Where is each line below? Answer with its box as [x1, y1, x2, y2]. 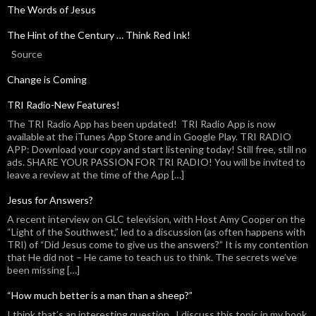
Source [7, 48, 42, 61]
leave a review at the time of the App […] [7, 169, 184, 181]
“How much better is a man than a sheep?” [7, 289, 193, 302]
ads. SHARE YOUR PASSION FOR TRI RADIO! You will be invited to [7, 156, 305, 169]
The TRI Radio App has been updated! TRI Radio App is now [7, 118, 276, 130]
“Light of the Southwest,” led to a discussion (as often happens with [7, 226, 305, 238]
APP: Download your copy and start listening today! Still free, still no [7, 143, 307, 156]
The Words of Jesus [7, 4, 96, 16]
